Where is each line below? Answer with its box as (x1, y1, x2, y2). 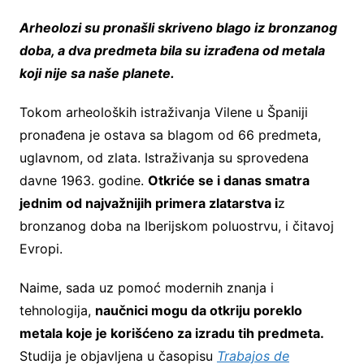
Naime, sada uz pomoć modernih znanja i (19, 279, 274, 296)
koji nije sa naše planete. (19, 64, 175, 81)
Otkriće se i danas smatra (147, 171, 310, 188)
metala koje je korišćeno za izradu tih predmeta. (19, 324, 324, 341)
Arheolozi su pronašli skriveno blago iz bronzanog (19, 19, 337, 36)
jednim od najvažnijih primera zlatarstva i (19, 194, 278, 211)
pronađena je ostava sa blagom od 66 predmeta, (19, 126, 321, 143)
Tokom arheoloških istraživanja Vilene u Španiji (19, 103, 308, 120)
